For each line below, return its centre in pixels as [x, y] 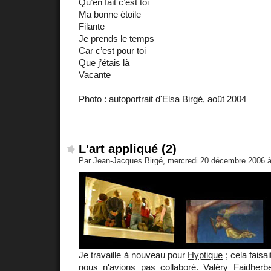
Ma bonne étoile [110, 15]
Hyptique [205, 255]
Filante [92, 27]
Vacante [95, 75]
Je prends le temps [116, 39]
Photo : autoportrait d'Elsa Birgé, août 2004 [162, 99]
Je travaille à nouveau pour [133, 255]
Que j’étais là [104, 63]
